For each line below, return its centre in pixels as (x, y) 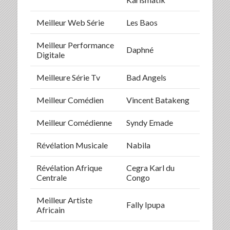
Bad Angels (146, 77)
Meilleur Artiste (64, 200)
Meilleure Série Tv (68, 77)
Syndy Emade (149, 122)
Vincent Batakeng (158, 100)
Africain (50, 209)
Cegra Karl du (150, 167)
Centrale (51, 177)
